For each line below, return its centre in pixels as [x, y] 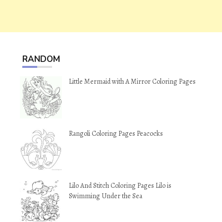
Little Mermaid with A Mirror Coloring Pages [132, 81]
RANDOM [41, 59]
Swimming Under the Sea [106, 196]
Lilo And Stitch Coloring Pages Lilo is [120, 185]
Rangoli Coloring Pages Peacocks [116, 133]
